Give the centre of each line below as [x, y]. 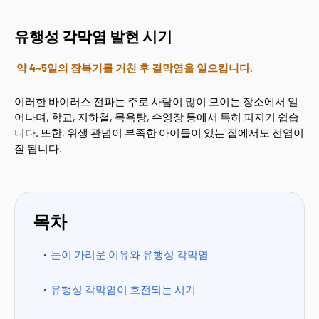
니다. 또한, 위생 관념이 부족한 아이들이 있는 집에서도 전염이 [159, 132]
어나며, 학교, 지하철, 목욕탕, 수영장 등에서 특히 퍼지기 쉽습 [157, 117]
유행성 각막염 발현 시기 [93, 36]
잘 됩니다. [38, 148]
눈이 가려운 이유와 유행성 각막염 [130, 254]
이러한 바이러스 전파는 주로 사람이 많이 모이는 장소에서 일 [156, 101]
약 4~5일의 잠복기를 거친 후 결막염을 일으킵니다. [135, 68]
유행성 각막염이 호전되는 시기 [123, 289]
